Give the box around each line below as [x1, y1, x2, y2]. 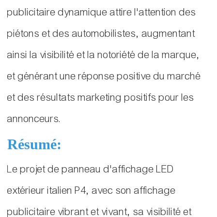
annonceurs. [7, 113, 62, 125]
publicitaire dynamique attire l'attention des [7, 6, 196, 19]
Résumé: [7, 136, 62, 153]
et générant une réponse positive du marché [7, 70, 201, 83]
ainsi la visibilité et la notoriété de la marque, [7, 49, 200, 62]
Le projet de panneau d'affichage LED [7, 163, 174, 176]
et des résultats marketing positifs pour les [7, 92, 194, 104]
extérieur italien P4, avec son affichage [7, 185, 176, 197]
